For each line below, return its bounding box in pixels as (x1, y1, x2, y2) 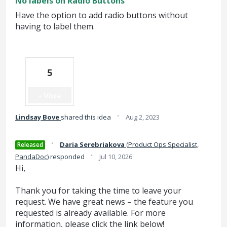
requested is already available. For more (15, 207, 166, 219)
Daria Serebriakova (60, 140, 125, 149)
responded (49, 152, 86, 161)
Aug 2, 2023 (126, 112, 160, 122)
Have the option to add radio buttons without (15, 10, 188, 21)
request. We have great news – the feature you (15, 196, 193, 208)
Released (17, 140, 43, 149)
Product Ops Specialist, (128, 140, 199, 149)
